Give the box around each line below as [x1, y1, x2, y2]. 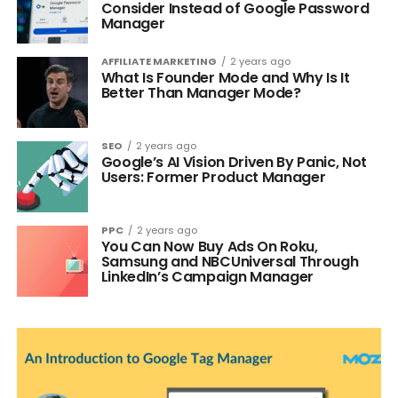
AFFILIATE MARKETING [100, 54, 217, 68]
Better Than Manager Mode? [100, 83, 301, 103]
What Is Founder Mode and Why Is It [100, 68, 350, 88]
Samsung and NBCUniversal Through [100, 251, 359, 272]
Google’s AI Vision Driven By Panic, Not [100, 152, 368, 172]
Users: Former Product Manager [100, 167, 326, 187]
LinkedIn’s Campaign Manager [100, 267, 314, 287]
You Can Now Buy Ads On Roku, [100, 236, 318, 257]
